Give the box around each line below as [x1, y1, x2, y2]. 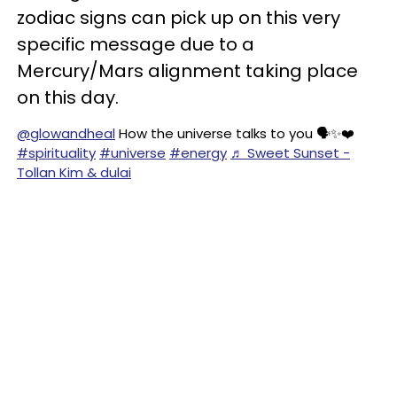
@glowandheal [17, 124, 115, 143]
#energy [169, 144, 227, 162]
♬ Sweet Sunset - [230, 144, 350, 162]
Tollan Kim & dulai [17, 163, 131, 182]
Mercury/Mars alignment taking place [17, 58, 358, 83]
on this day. [17, 85, 119, 110]
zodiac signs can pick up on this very [17, 5, 340, 30]
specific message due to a [17, 32, 254, 57]
